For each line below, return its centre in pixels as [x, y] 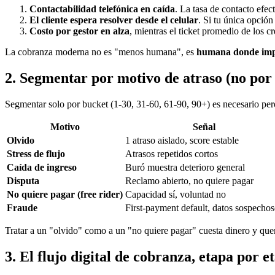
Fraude [22, 208]
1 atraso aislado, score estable [182, 141]
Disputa [23, 181]
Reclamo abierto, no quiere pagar [189, 181]
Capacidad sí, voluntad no [176, 195]
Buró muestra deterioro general [185, 168]
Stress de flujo [36, 154]
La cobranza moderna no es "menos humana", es [101, 52]
